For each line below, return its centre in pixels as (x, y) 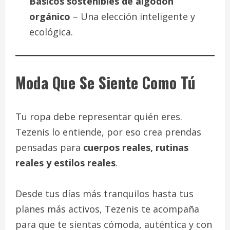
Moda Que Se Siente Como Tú (106, 83)
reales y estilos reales (65, 163)
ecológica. (51, 32)
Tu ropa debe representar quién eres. (99, 117)
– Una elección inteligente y (133, 17)
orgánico (50, 17)
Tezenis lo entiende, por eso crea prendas (108, 132)
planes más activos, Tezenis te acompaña (107, 209)
